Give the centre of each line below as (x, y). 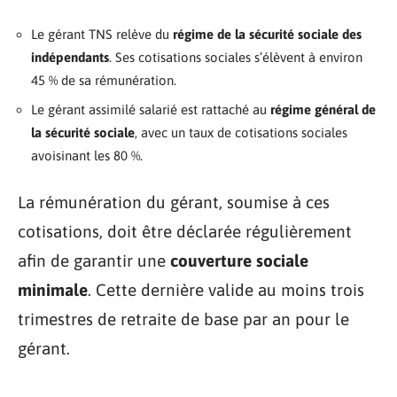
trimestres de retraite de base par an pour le (183, 319)
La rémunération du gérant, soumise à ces (174, 202)
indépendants (70, 57)
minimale (53, 289)
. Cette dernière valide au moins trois (226, 289)
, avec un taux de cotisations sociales (241, 132)
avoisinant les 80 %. (87, 156)
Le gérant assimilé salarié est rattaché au (151, 109)
